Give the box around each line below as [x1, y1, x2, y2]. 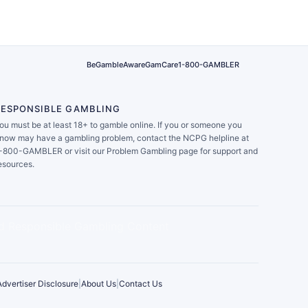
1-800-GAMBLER [178, 60, 239, 70]
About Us [81, 278, 116, 289]
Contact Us [119, 278, 162, 289]
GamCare [145, 60, 178, 70]
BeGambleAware [87, 60, 145, 70]
